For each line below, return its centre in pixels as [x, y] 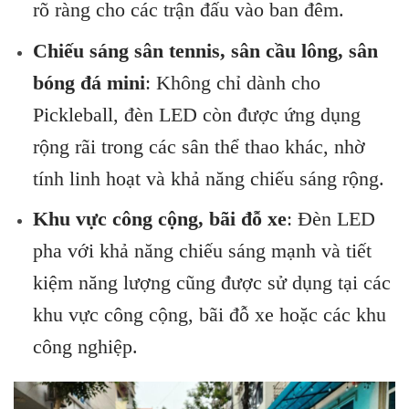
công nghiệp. [85, 347]
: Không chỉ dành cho [232, 82]
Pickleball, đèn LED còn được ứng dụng [196, 114]
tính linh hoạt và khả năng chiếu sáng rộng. [208, 178]
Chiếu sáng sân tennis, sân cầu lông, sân [205, 50]
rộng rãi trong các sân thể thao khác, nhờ [199, 146]
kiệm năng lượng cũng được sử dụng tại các [211, 283]
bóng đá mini [89, 82]
